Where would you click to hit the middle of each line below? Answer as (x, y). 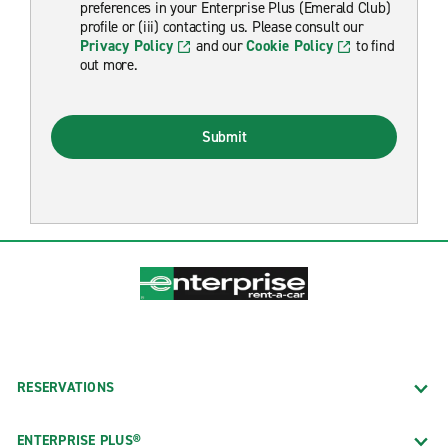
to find (373, 45)
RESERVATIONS (65, 388)
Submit (224, 136)
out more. (108, 64)
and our (219, 45)
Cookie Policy (290, 45)
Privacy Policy (126, 45)
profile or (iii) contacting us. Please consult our (221, 26)
